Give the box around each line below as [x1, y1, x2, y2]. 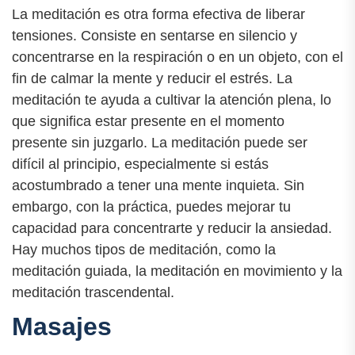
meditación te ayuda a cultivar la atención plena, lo [12, 91, 331, 108]
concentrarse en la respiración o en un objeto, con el [12, 48, 343, 65]
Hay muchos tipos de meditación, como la [12, 241, 276, 258]
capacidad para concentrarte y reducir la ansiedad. [12, 219, 332, 236]
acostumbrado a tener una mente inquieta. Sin [12, 177, 304, 193]
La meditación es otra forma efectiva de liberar [12, 6, 305, 22]
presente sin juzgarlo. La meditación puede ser [12, 134, 307, 151]
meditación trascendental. [12, 284, 174, 300]
